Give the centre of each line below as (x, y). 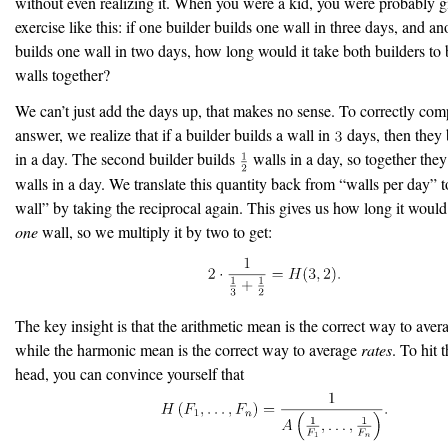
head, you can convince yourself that (129, 373)
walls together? (62, 75)
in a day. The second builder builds (127, 159)
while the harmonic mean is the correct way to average (188, 349)
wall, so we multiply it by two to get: (155, 231)
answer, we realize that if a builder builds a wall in (174, 135)
